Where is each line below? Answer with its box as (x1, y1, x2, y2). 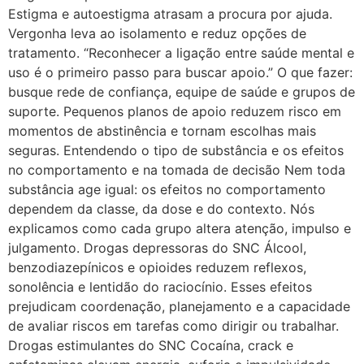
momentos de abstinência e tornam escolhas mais (8, 122, 316, 139)
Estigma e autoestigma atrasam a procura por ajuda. (8, 5, 332, 22)
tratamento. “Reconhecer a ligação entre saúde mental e (8, 44, 354, 61)
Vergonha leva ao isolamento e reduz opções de (8, 24, 306, 41)
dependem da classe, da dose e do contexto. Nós (8, 200, 314, 217)
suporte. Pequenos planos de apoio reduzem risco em (8, 102, 341, 119)
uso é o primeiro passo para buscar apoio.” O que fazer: (8, 63, 353, 80)
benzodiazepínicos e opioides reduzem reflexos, (8, 258, 306, 275)
